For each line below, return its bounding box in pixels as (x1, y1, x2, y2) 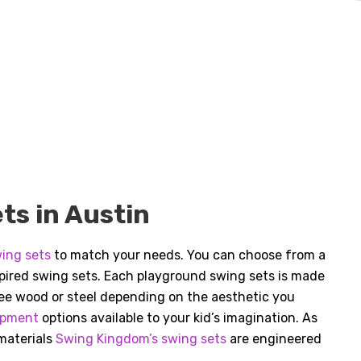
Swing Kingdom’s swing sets (56, 331, 227, 347)
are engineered (226, 331, 322, 347)
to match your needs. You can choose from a (51, 247, 326, 263)
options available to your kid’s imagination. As (39, 310, 318, 326)
